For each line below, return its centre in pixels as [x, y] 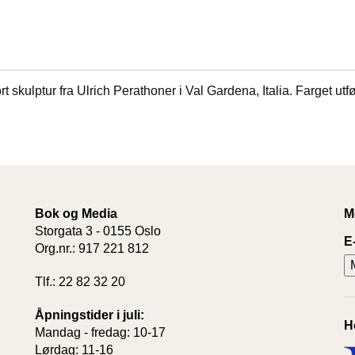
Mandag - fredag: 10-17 [100, 332]
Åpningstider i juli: [90, 315]
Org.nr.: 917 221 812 [94, 248]
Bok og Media [76, 213]
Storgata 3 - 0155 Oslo [98, 231]
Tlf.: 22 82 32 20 [80, 281]
